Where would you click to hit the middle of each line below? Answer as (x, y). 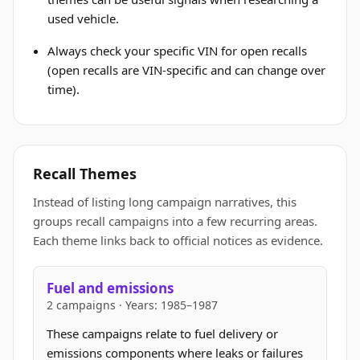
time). (64, 89)
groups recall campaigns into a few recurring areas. (175, 221)
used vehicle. (84, 18)
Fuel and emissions (110, 288)
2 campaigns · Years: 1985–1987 (132, 305)
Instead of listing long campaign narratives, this (165, 202)
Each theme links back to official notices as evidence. (178, 240)
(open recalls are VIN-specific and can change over (187, 70)
